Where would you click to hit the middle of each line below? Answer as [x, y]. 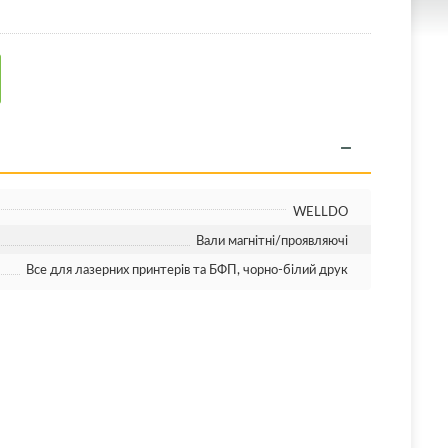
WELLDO [320, 211]
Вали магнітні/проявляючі [272, 240]
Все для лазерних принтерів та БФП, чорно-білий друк [187, 269]
